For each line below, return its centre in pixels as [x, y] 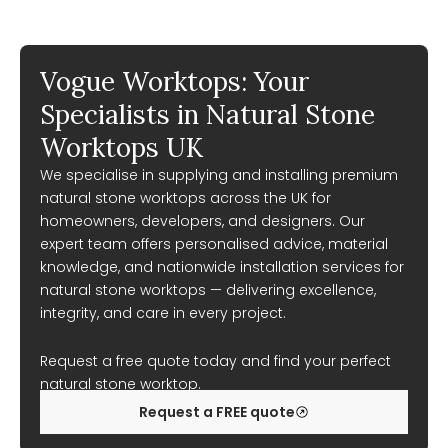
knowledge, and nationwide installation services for [222, 267]
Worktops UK [121, 147]
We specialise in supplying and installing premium [219, 175]
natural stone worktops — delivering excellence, [208, 290]
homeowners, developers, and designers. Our [202, 221]
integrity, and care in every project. [163, 313]
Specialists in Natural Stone [207, 114]
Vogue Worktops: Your [174, 81]
